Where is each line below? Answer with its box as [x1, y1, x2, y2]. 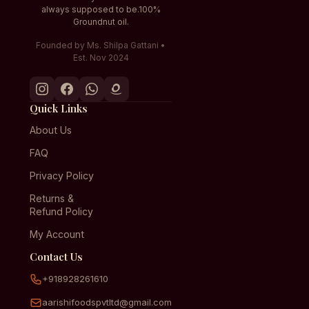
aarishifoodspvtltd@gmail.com [42, 296, 172, 308]
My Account [30, 228, 85, 240]
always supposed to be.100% [41, 3, 161, 14]
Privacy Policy [30, 169, 94, 181]
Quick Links [30, 101, 88, 115]
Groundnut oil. [72, 16, 129, 27]
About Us [30, 123, 72, 136]
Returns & [30, 192, 74, 204]
